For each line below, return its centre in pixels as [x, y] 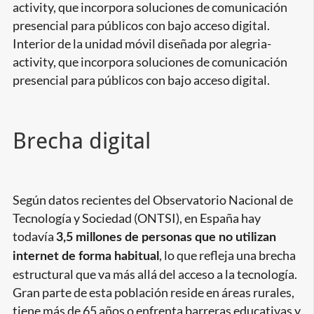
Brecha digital [81, 141]
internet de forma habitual [86, 257]
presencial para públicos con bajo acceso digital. [141, 81]
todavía [34, 237]
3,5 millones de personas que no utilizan [166, 238]
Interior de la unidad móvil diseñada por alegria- [142, 44]
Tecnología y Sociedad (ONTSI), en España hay [136, 219]
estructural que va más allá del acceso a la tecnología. [155, 275]
